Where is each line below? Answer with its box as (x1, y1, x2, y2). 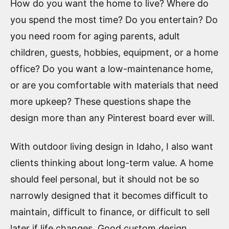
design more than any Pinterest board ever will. (10, 112, 215, 124)
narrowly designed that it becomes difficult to (10, 190, 208, 201)
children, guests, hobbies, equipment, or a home (10, 47, 218, 58)
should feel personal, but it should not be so (10, 174, 199, 185)
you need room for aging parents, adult (10, 31, 180, 42)
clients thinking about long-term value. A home (10, 157, 213, 169)
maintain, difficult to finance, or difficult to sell (10, 207, 210, 218)
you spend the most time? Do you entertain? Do (10, 14, 218, 26)
